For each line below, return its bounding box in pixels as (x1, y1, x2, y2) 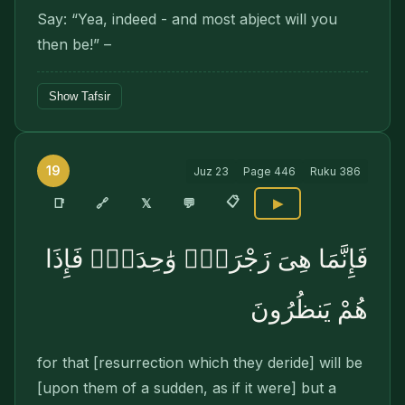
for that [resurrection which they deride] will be (37, 353, 363, 372)
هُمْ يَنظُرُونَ (250, 296, 368, 324)
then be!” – (37, 35, 111, 53)
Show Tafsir (49, 89, 110, 103)
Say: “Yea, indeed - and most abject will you (37, 10, 337, 28)
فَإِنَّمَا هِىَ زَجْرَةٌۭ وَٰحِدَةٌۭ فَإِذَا (45, 245, 368, 273)
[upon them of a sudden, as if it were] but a (37, 379, 336, 397)
